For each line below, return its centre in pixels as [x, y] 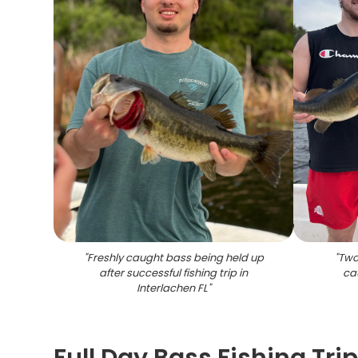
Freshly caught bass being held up [175, 258]
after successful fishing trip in [174, 273]
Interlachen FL [172, 288]
